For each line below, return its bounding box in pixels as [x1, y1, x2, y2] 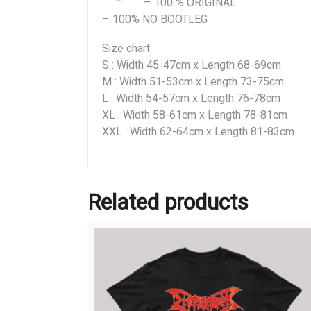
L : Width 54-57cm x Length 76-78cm [102, 90, 280, 107]
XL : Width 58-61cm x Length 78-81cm [102, 106, 287, 124]
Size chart [102, 40, 150, 57]
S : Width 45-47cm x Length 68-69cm [102, 56, 281, 74]
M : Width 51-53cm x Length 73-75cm [102, 73, 284, 90]
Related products [87, 185, 249, 219]
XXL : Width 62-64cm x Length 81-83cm [102, 123, 294, 140]
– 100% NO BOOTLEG [102, 10, 208, 28]
